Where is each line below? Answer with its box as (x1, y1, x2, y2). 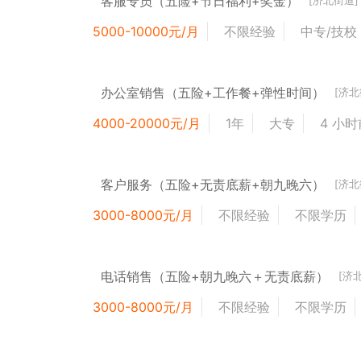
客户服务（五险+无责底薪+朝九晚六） (101, 176, 326, 193)
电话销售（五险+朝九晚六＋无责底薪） (101, 268, 330, 284)
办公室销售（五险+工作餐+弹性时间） (101, 84, 326, 101)
